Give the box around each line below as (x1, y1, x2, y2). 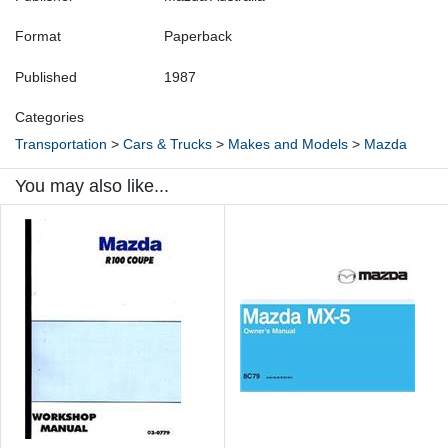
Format (15, 29, 61, 45)
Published (15, 69, 77, 85)
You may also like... (15, 176, 169, 197)
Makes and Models (228, 136, 348, 152)
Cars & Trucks (123, 136, 212, 152)
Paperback (164, 29, 233, 45)
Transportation (15, 136, 107, 152)
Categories (15, 110, 84, 125)
